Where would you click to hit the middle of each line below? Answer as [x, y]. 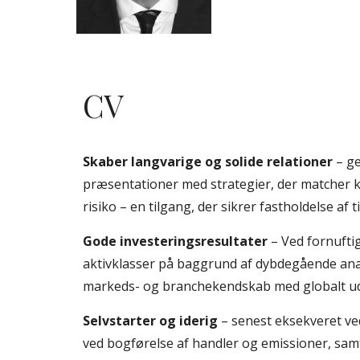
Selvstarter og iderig [151, 321]
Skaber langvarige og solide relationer [209, 162]
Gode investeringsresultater [176, 241]
